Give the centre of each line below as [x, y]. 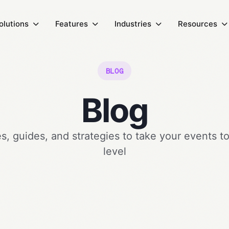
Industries [133, 24]
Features [72, 24]
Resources [198, 24]
